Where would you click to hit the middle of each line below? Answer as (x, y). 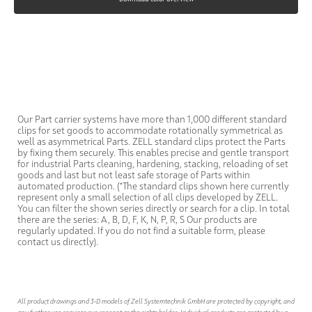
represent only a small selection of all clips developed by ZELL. (148, 197)
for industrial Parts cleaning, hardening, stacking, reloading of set (153, 164)
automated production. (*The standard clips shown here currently (153, 186)
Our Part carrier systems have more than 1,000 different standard (152, 119)
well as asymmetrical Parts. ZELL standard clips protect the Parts (151, 142)
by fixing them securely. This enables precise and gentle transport (153, 153)
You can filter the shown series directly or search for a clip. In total (154, 209)
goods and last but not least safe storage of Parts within (134, 175)
